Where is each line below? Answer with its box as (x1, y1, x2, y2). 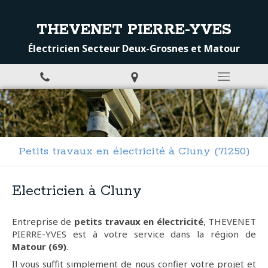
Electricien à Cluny (12, 182, 142, 200)
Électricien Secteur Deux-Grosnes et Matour (28, 42, 240, 55)
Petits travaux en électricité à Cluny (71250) (18, 145, 250, 158)
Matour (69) (12, 240, 66, 252)
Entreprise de (12, 215, 74, 227)
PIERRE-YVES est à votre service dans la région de (12, 228, 256, 240)
